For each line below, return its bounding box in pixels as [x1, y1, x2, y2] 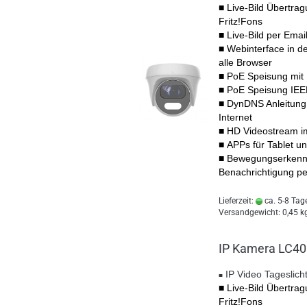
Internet [219, 112, 252, 123]
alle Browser [219, 57, 272, 68]
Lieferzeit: [219, 196, 256, 206]
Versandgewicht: [219, 208, 282, 217]
